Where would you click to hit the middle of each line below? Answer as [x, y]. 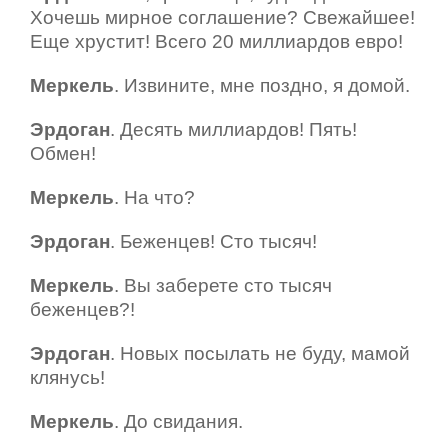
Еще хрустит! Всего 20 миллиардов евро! [216, 42]
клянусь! [67, 378]
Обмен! [63, 154]
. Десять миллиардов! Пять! [233, 130]
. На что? [154, 198]
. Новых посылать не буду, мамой [260, 354]
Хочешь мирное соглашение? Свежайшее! [222, 18]
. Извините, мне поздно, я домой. [262, 86]
